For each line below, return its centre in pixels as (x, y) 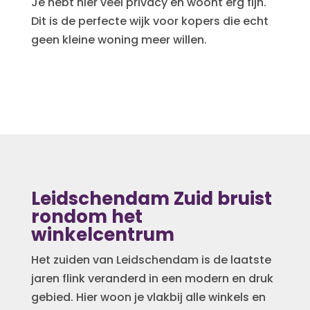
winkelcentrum (102, 234)
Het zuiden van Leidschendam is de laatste (151, 259)
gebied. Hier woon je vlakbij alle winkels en (148, 297)
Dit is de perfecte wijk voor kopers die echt (149, 21)
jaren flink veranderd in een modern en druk (152, 278)
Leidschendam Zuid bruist (151, 198)
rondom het (86, 216)
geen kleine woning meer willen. (119, 39)
